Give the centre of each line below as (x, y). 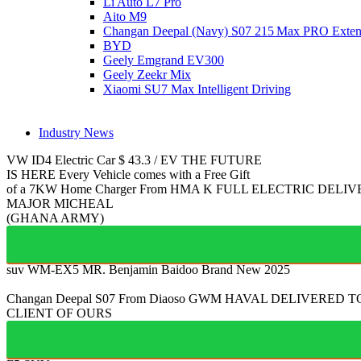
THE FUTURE (222, 160)
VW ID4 (29, 160)
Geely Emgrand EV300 (164, 60)
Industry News (76, 132)
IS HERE (31, 174)
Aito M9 (125, 16)
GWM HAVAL (228, 298)
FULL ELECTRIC (265, 189)
